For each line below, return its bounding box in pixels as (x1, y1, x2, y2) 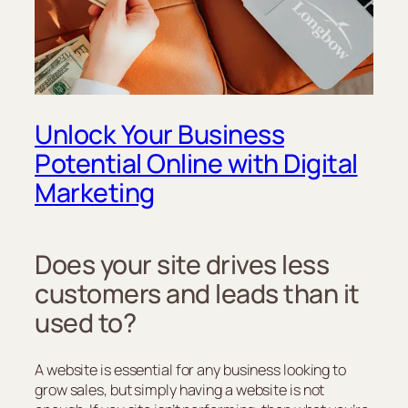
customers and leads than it (35, 276, 360, 312)
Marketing (35, 175, 155, 211)
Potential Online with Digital (35, 146, 358, 182)
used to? (35, 305, 136, 342)
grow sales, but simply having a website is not (35, 380, 325, 401)
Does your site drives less (35, 247, 329, 283)
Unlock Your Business (35, 117, 284, 153)
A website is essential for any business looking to (35, 360, 346, 381)
